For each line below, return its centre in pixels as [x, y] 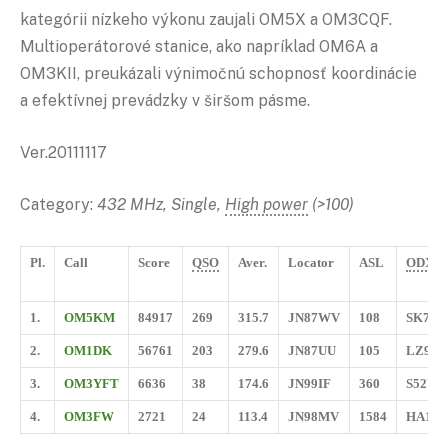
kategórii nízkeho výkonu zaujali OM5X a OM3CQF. [206, 20]
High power [266, 204]
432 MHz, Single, [161, 204]
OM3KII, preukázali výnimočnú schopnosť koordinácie [218, 74]
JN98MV [313, 417]
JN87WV [314, 318]
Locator [311, 263]
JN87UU [312, 351]
